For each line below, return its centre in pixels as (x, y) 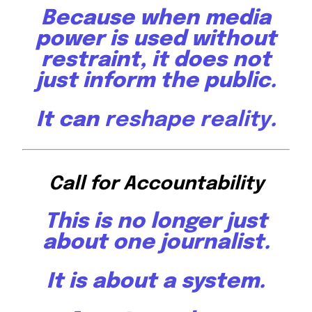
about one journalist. (156, 243)
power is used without (156, 40)
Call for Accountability (156, 185)
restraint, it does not (156, 61)
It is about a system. (156, 282)
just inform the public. (156, 81)
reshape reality (187, 120)
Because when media (156, 19)
